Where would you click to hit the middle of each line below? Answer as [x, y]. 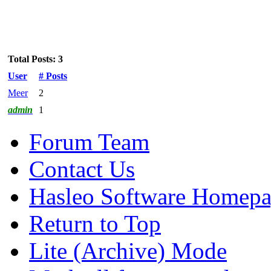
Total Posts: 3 [35, 59]
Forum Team [89, 142]
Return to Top [95, 223]
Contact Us [82, 169]
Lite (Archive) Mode [128, 250]
